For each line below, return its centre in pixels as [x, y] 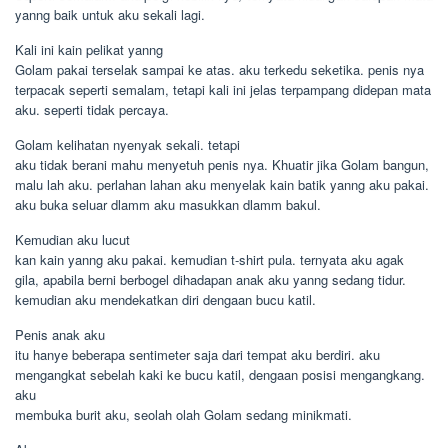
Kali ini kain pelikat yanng [89, 49]
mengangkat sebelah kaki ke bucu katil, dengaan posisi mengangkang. [220, 374]
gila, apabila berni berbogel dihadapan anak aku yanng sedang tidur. [210, 279]
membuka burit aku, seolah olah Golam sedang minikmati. [183, 414]
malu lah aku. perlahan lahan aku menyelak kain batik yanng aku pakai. [222, 184]
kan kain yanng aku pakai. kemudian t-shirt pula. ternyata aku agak [209, 259]
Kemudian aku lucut [72, 239]
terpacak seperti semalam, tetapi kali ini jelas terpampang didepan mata [223, 89]
